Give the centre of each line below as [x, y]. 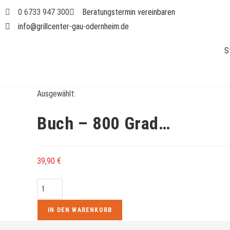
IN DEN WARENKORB [80, 210]
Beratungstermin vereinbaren [129, 12]
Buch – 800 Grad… [104, 123]
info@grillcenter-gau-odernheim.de [73, 26]
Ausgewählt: [56, 94]
